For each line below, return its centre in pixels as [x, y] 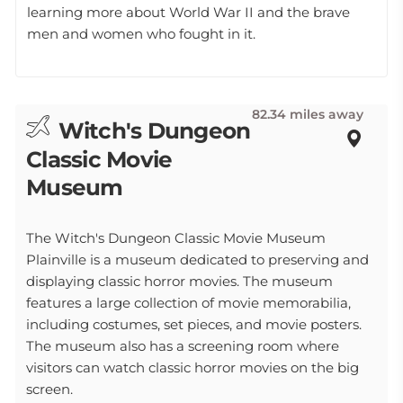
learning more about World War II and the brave [188, 12]
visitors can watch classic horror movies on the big [193, 367]
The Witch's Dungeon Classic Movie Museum [176, 238]
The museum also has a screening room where [183, 346]
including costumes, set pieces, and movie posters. [194, 324]
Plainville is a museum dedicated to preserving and [197, 260]
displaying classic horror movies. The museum [179, 281]
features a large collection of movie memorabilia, [188, 303]
